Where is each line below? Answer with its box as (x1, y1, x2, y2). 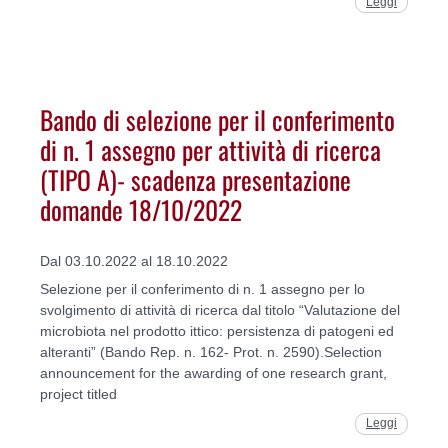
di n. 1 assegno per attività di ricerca (40, 129, 381, 168)
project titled (40, 386, 121, 403)
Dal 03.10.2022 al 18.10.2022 (40, 253, 228, 270)
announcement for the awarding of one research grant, (40, 365, 387, 382)
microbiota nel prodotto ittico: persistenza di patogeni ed (40, 323, 394, 340)
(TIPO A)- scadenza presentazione (40, 159, 351, 198)
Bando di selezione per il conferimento (40, 99, 395, 138)
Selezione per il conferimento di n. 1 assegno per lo (40, 281, 365, 298)
